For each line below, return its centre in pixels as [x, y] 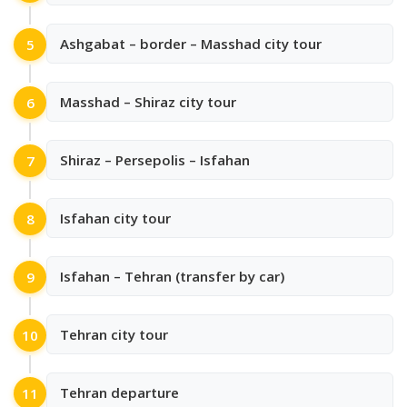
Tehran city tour [114, 335]
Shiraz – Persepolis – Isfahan [155, 160]
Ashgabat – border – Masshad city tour [191, 44]
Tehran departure [119, 393]
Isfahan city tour [115, 218]
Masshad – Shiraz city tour [148, 102]
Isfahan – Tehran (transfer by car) [172, 277]
